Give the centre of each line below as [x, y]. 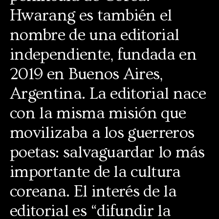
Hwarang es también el [91, 16]
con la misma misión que [98, 113]
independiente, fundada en [103, 55]
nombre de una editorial [95, 35]
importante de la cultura [95, 172]
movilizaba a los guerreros [102, 133]
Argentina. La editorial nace [108, 94]
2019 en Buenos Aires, [86, 74]
